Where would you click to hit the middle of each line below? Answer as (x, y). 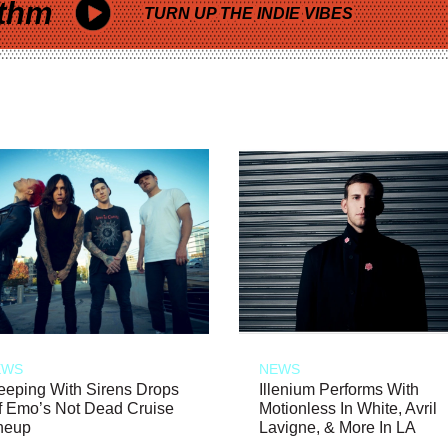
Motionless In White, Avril (348, 408)
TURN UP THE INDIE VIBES (248, 13)
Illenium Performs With (339, 389)
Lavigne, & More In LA (337, 427)
